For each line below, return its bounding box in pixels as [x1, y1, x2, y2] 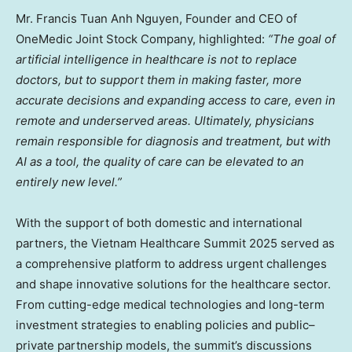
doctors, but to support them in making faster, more [16, 71, 302, 87]
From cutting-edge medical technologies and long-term [16, 296, 324, 312]
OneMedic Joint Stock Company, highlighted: [16, 31, 268, 46]
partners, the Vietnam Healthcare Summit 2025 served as [16, 235, 335, 251]
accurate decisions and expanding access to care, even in [16, 92, 335, 108]
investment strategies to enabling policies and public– [16, 317, 315, 332]
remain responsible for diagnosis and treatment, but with [16, 133, 331, 148]
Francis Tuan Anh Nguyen [36, 10, 179, 26]
